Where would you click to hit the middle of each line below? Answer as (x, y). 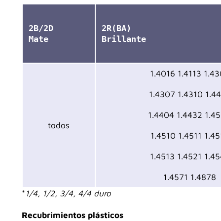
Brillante (124, 39)
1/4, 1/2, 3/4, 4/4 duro (68, 193)
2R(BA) (116, 28)
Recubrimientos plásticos (73, 215)
